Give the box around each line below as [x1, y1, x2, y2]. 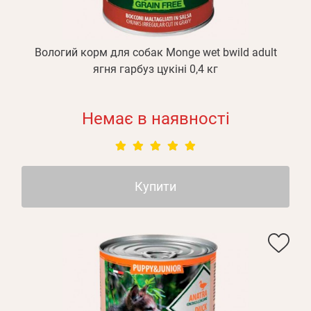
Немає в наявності [81, 109, 230, 128]
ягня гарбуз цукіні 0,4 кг [93, 62, 218, 76]
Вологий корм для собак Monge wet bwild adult [34, 46, 277, 59]
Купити [135, 179, 176, 194]
